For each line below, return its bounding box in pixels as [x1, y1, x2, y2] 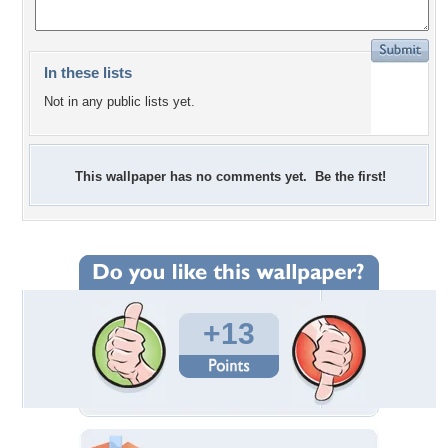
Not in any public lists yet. [44, 94, 195, 110]
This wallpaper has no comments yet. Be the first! [75, 169, 386, 184]
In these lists [44, 64, 132, 81]
